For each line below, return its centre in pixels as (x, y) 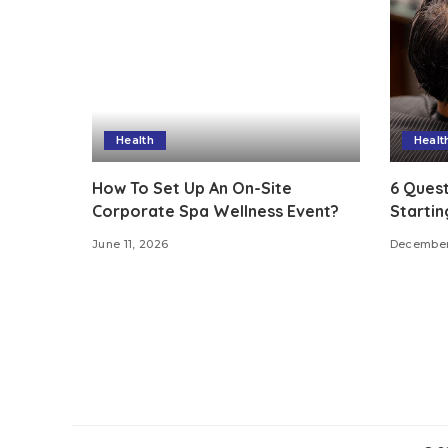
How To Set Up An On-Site (192, 188)
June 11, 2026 (130, 244)
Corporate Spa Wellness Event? (215, 211)
